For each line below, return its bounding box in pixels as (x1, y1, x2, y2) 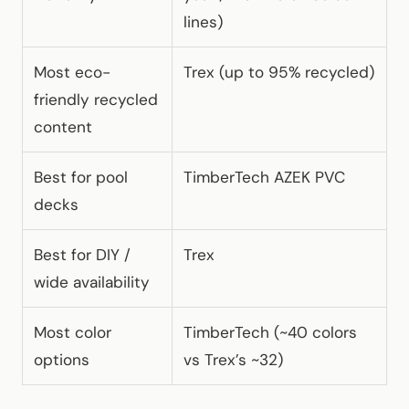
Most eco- (34, 61, 110, 82)
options (34, 349, 89, 370)
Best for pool (34, 166, 128, 187)
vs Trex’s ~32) (184, 349, 283, 370)
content (34, 116, 92, 137)
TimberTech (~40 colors (184, 321, 357, 342)
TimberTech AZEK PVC (184, 166, 345, 187)
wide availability (34, 271, 150, 292)
